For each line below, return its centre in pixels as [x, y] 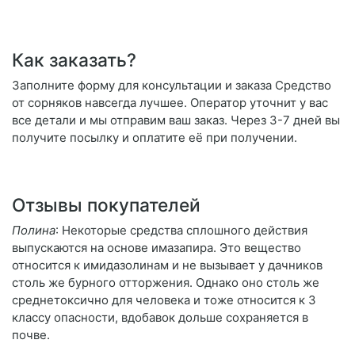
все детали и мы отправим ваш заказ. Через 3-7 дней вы [176, 120]
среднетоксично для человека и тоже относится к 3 [164, 300]
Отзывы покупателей [106, 205]
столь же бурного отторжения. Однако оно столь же [166, 283]
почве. [31, 335]
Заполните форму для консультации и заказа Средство [172, 86]
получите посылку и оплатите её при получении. [155, 138]
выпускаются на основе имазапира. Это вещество [157, 248]
